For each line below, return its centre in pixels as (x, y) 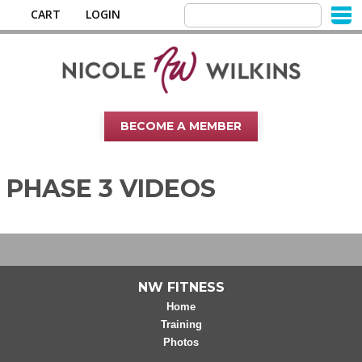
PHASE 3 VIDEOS (111, 189)
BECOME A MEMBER (181, 126)
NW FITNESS (181, 288)
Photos (181, 342)
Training (181, 324)
